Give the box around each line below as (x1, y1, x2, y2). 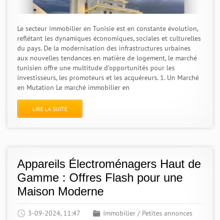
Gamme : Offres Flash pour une (17, 171, 183, 184)
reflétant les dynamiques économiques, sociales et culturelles (17, 34, 201, 43)
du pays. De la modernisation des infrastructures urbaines (17, 44, 191, 53)
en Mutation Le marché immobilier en (17, 83, 130, 92)
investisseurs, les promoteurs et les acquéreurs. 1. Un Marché (17, 73, 199, 82)
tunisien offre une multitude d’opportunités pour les (17, 63, 175, 72)
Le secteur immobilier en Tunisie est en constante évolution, (17, 24, 198, 33)
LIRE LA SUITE (32, 105, 67, 112)
